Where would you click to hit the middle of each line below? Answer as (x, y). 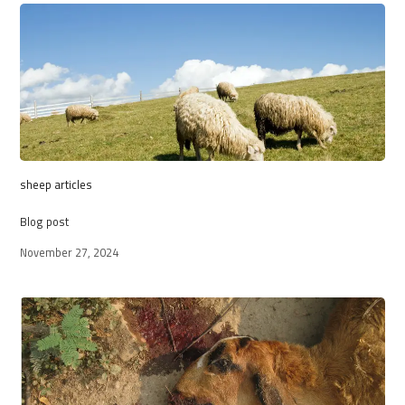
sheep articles (56, 184)
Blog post (44, 221)
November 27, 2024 (69, 252)
